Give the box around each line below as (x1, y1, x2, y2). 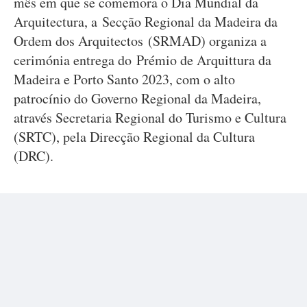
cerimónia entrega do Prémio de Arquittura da (14, 51, 271, 69)
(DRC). (14, 147, 58, 165)
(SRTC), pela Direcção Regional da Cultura (14, 127, 255, 146)
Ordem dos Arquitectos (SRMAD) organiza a (14, 32, 267, 50)
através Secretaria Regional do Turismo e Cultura (14, 108, 286, 127)
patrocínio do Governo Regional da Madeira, (14, 89, 261, 108)
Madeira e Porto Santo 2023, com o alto (14, 70, 235, 88)
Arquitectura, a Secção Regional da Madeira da (14, 12, 278, 31)
